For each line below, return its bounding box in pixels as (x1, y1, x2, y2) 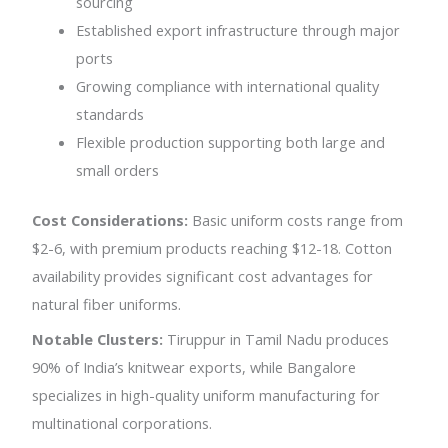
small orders (76, 159, 160, 180)
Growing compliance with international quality (76, 75, 380, 96)
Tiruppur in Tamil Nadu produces (163, 329, 390, 350)
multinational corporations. (32, 413, 213, 434)
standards (76, 103, 145, 124)
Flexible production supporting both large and (76, 131, 386, 152)
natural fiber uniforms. (32, 293, 182, 314)
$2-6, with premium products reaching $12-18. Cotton (32, 237, 393, 258)
